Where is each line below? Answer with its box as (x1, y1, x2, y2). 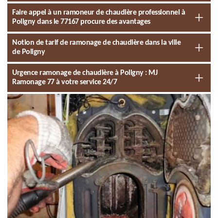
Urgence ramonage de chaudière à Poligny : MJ (12, 69, 157, 77)
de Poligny (12, 48, 45, 56)
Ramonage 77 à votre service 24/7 (12, 78, 117, 86)
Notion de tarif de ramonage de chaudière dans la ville (12, 39, 181, 47)
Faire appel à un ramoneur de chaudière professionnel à (12, 9, 185, 17)
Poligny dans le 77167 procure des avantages (12, 18, 150, 26)
